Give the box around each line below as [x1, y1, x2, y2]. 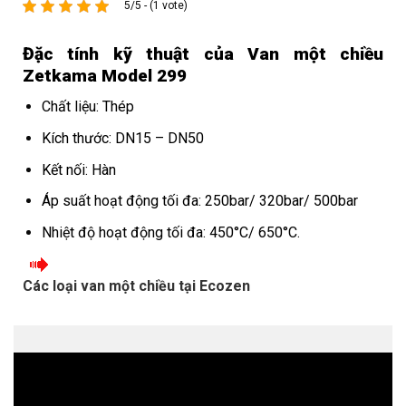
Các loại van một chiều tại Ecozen [23, 277, 250, 295]
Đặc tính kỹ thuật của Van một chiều [23, 43, 383, 64]
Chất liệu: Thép [41, 98, 134, 116]
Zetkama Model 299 [23, 64, 187, 86]
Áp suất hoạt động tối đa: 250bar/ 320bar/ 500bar [41, 192, 358, 210]
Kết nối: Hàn [41, 160, 116, 179]
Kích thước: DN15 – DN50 [41, 129, 204, 147]
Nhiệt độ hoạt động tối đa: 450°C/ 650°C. [41, 223, 300, 241]
